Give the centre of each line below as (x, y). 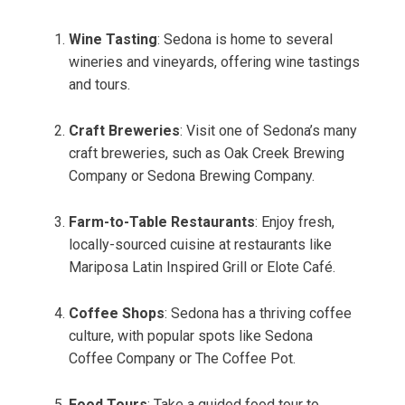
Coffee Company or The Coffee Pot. (182, 359)
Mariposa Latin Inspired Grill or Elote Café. (202, 268)
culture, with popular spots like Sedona (191, 336)
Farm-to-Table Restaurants (162, 222)
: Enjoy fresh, (295, 222)
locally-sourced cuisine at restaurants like (200, 245)
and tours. (99, 85)
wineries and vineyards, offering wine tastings (214, 62)
